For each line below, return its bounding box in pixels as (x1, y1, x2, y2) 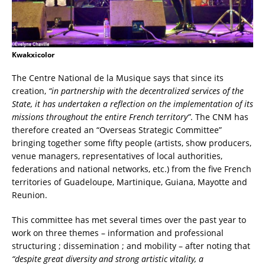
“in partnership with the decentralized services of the (49, 85, 244, 97)
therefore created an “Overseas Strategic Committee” (12, 124, 222, 136)
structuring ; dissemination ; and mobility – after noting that (12, 240, 250, 252)
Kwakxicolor (12, 50, 54, 60)
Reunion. (12, 189, 47, 201)
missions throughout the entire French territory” (12, 111, 190, 123)
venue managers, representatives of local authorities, (12, 150, 222, 162)
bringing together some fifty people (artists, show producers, (12, 137, 251, 149)
